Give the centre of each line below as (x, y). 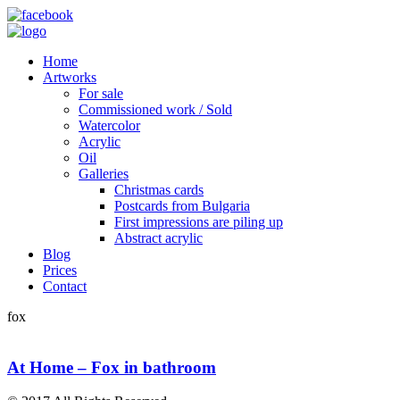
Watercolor (109, 125)
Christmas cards (159, 190)
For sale (101, 93)
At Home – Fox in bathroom (112, 367)
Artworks (70, 77)
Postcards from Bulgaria (182, 206)
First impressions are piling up (199, 222)
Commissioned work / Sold (155, 109)
